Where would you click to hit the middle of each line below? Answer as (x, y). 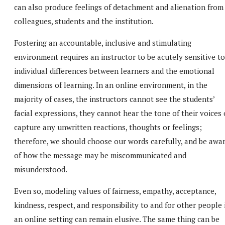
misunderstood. (41, 169)
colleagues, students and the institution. (84, 21)
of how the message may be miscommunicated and (100, 155)
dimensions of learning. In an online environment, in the (111, 85)
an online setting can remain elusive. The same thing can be (117, 219)
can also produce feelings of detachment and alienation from (119, 7)
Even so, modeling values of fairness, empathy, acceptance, (115, 191)
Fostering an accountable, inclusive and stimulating (103, 42)
